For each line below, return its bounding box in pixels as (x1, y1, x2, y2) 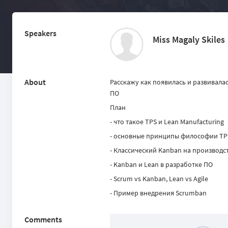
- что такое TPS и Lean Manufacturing (110, 117, 224, 126)
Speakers (24, 28, 56, 38)
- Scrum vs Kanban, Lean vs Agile (110, 174, 208, 183)
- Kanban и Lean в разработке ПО (110, 160, 213, 169)
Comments (24, 214, 62, 224)
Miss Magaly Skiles (153, 34, 225, 45)
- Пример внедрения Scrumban (110, 188, 207, 197)
